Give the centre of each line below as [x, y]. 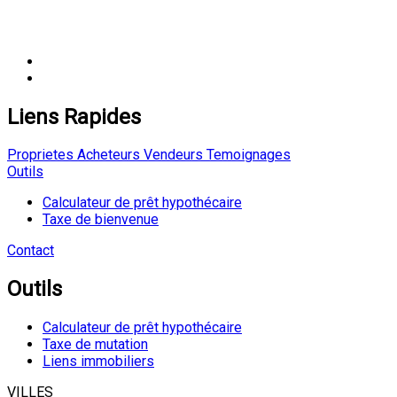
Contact [31, 251]
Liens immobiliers [98, 362]
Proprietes [40, 155]
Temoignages [247, 155]
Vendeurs [171, 155]
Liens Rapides [74, 117]
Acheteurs [107, 155]
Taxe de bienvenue [101, 220]
